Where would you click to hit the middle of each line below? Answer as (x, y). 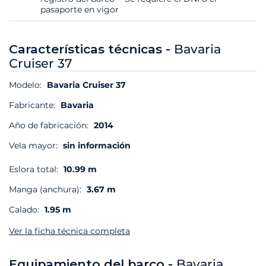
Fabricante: (33, 105)
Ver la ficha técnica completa (69, 231)
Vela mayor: (33, 146)
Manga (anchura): (45, 190)
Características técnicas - (91, 49)
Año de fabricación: (49, 126)
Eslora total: (34, 170)
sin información (97, 146)
